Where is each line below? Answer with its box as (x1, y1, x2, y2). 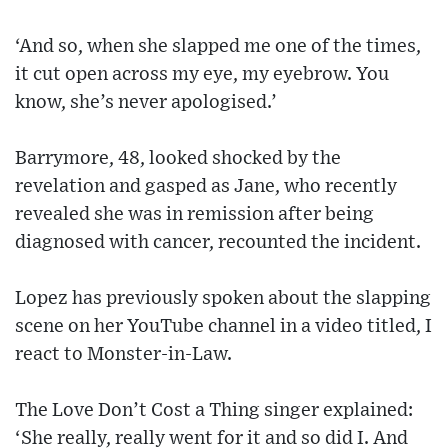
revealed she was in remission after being (15, 204, 374, 224)
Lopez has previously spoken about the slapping (15, 288, 431, 308)
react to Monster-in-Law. (15, 344, 232, 364)
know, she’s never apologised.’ (15, 92, 277, 112)
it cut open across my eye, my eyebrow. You (15, 64, 389, 84)
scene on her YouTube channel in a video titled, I (15, 316, 432, 336)
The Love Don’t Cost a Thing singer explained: (15, 400, 413, 420)
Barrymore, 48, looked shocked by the (15, 148, 341, 168)
